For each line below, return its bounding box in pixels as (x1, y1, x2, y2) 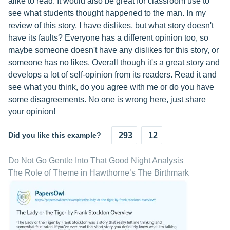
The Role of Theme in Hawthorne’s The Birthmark (8, 168, 189, 177)
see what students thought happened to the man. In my (8, 9, 206, 17)
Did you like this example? (8, 131, 101, 139)
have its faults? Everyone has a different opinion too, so (8, 33, 208, 42)
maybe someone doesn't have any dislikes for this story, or (8, 46, 219, 54)
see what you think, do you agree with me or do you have (8, 83, 214, 91)
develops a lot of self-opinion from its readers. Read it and (8, 70, 217, 79)
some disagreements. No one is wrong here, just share (8, 95, 206, 104)
